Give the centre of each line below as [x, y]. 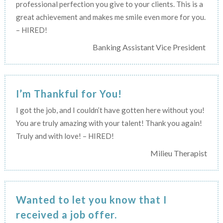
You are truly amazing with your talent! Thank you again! [109, 123]
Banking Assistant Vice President [150, 47]
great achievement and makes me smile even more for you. [111, 17]
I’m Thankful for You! [69, 93]
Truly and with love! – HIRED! [65, 136]
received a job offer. [66, 214]
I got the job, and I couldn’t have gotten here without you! [110, 110]
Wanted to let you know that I [91, 199]
